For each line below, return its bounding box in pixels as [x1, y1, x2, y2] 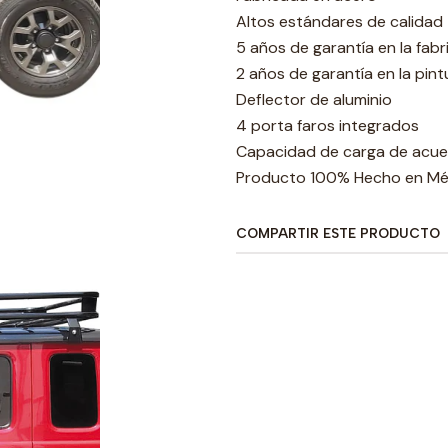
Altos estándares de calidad [236, 11, 443, 32]
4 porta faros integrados [236, 115, 419, 136]
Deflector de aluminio [236, 89, 392, 110]
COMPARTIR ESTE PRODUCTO [236, 225, 440, 241]
